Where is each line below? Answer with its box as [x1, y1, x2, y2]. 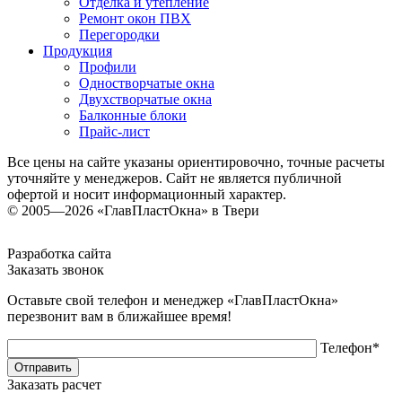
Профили [79, 59, 136, 75]
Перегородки [79, 27, 160, 43]
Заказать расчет [7, 377, 101, 393]
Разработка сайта [7, 246, 115, 262]
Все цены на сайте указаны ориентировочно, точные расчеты [7, 154, 385, 170]
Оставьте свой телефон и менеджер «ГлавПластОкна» [7, 293, 338, 309]
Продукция [43, 43, 112, 59]
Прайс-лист [79, 124, 150, 140]
